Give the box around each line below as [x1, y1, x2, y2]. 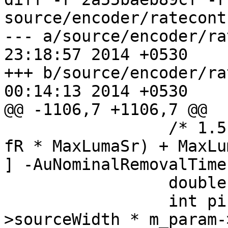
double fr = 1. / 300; [4, 174, 168, 192]
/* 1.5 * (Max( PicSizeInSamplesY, [4, 119, 168, 137]
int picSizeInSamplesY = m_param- [4, 192, 168, 211]
